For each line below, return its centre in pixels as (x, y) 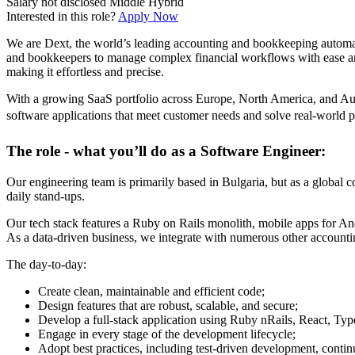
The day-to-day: (46, 264)
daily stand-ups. (46, 196)
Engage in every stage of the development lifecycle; (167, 334)
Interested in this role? (61, 17)
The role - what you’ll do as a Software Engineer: (166, 151)
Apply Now (148, 17)
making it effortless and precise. (85, 72)
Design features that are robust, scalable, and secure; (168, 305)
